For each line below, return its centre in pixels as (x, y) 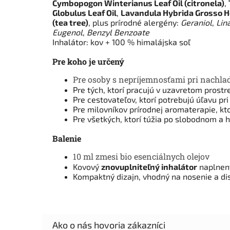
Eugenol (68, 32)
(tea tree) (70, 22)
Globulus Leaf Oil (84, 12)
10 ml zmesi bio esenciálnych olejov (141, 157)
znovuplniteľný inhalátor (149, 167)
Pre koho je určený (88, 62)
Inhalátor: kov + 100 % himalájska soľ (121, 42)
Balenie (67, 139)
